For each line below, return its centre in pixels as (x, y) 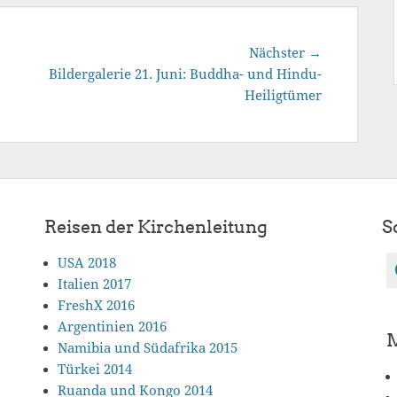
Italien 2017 (94, 284)
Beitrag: (345, 74)
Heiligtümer (283, 96)
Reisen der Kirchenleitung (156, 227)
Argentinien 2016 (112, 327)
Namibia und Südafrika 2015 (148, 348)
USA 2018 (87, 263)
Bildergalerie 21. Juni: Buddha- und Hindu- (185, 74)
